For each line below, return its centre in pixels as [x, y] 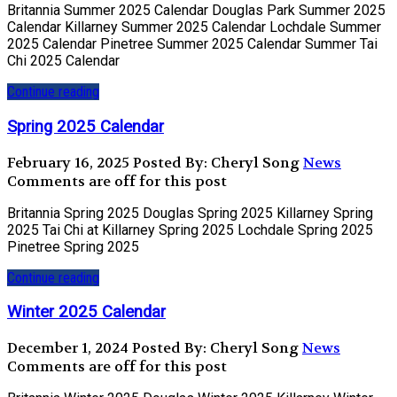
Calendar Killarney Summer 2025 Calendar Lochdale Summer [194, 27]
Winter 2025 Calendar [86, 312]
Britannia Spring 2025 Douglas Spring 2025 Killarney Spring [190, 213]
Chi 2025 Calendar [67, 61]
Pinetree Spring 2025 [84, 246]
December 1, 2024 [68, 348]
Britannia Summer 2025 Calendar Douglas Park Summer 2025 [196, 11]
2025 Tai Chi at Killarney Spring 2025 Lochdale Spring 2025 [190, 230]
